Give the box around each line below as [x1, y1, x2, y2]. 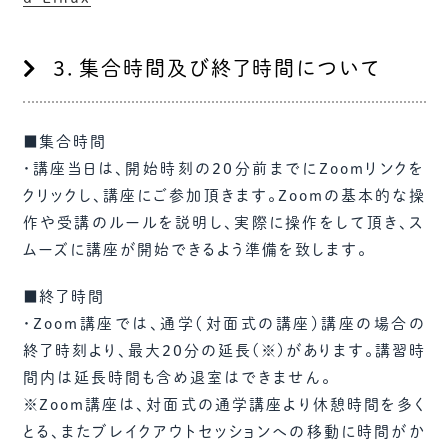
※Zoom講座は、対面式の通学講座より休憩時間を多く [22, 397, 426, 412]
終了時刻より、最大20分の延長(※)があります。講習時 [22, 343, 426, 358]
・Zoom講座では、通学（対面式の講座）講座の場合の [22, 316, 426, 331]
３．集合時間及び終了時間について [52, 58, 381, 78]
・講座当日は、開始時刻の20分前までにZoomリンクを [22, 161, 426, 176]
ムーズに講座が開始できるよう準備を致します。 [22, 242, 368, 257]
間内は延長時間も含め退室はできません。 [22, 370, 332, 385]
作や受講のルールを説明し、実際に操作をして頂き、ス [22, 215, 426, 230]
